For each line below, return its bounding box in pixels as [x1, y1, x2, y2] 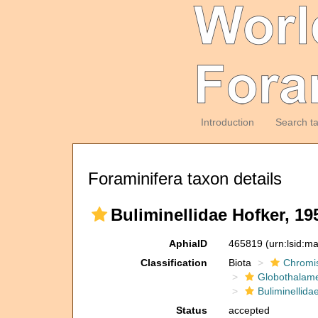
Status [175, 305, 207, 316]
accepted [228, 305, 270, 316]
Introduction [200, 116, 254, 128]
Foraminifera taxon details [88, 169, 282, 188]
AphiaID [168, 238, 207, 249]
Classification [140, 257, 207, 268]
